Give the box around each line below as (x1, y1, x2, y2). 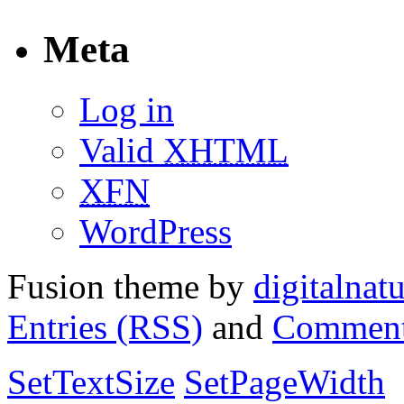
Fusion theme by (7, 267, 253, 307)
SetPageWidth (184, 363, 385, 402)
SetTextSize (7, 363, 175, 402)
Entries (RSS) (7, 308, 203, 347)
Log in (79, 90, 174, 130)
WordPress (79, 212, 232, 252)
